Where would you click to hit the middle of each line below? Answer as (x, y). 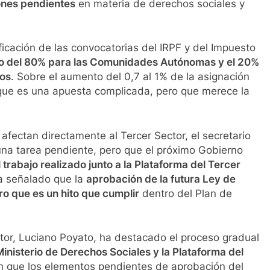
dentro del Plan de (186, 193)
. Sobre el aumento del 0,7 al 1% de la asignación (130, 77)
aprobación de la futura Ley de (161, 179)
